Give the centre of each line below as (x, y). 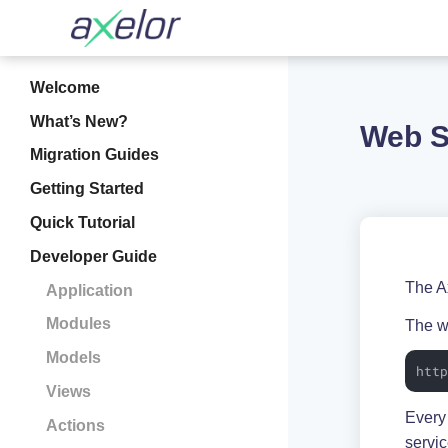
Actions (75, 425)
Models (73, 358)
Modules (78, 324)
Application (89, 290)
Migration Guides (95, 155)
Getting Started (87, 189)
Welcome (65, 87)
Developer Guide (94, 256)
